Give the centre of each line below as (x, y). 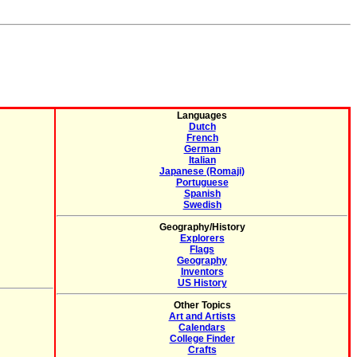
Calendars (202, 328)
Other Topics (202, 305)
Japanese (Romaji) (202, 171)
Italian (202, 160)
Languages (202, 116)
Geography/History (202, 227)
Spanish (202, 194)
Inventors (202, 272)
